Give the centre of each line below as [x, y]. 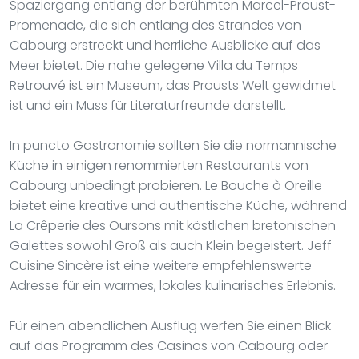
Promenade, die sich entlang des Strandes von [155, 25]
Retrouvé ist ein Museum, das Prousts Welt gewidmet [173, 85]
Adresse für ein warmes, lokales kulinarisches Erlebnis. [173, 285]
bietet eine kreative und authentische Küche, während [178, 205]
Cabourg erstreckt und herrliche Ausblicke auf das [165, 45]
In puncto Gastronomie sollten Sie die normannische [173, 145]
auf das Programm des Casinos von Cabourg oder [169, 345]
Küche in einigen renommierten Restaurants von [159, 165]
